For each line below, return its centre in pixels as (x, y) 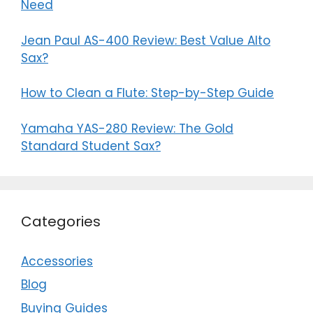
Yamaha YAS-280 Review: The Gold (127, 128)
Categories (61, 221)
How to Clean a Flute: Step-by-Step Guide (147, 93)
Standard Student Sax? (91, 146)
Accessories (57, 261)
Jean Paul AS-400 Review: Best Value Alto (146, 40)
